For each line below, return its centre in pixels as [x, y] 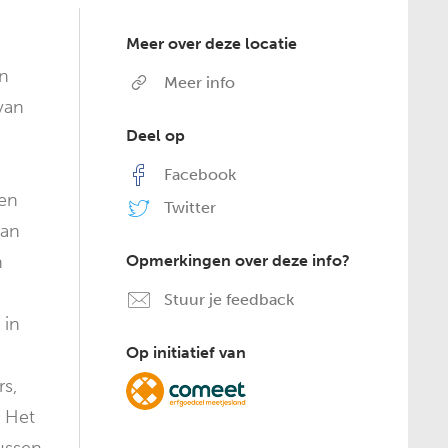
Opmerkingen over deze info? [237, 260]
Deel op [155, 135]
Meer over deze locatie [211, 43]
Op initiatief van [185, 352]
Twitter [187, 207]
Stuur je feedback [226, 299]
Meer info [197, 82]
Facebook [197, 174]
